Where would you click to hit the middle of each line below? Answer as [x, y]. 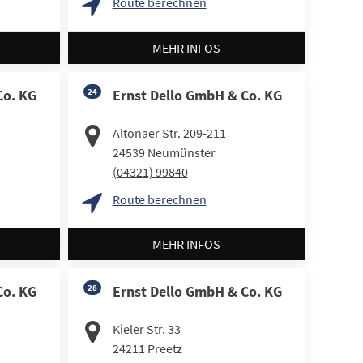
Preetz [164, 349]
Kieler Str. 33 [146, 329]
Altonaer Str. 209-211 [169, 132]
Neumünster [181, 152]
